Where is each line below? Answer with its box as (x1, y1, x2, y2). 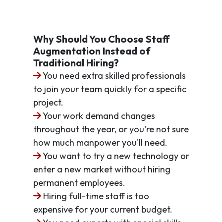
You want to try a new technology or (41, 150, 189, 162)
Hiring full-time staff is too (41, 190, 149, 202)
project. (33, 96, 63, 108)
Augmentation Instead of (33, 44, 151, 57)
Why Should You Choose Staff (33, 32, 170, 45)
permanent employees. (33, 176, 125, 188)
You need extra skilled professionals (41, 69, 186, 81)
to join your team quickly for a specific (33, 83, 186, 95)
